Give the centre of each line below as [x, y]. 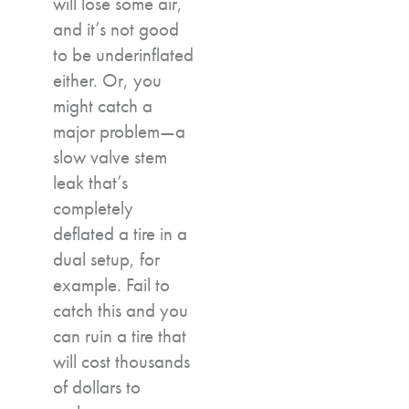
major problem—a [119, 131]
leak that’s [90, 182]
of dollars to [97, 386]
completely [93, 207]
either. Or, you [107, 79]
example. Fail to [111, 284]
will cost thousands [121, 361]
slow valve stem [110, 156]
